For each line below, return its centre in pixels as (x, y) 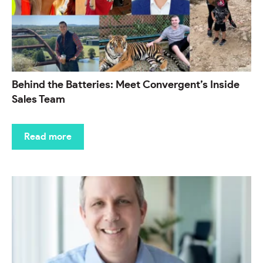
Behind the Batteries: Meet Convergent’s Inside (126, 85)
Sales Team (38, 100)
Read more (48, 137)
